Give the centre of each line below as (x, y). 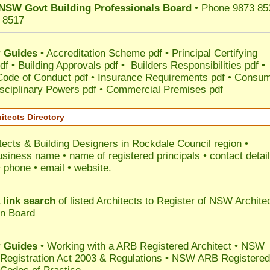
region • (230, 144)
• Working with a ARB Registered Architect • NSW (152, 246)
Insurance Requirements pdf (161, 77)
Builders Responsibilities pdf (195, 65)
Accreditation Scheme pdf (104, 53)
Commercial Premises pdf (165, 89)
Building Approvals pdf (68, 65)
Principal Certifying (215, 53)
